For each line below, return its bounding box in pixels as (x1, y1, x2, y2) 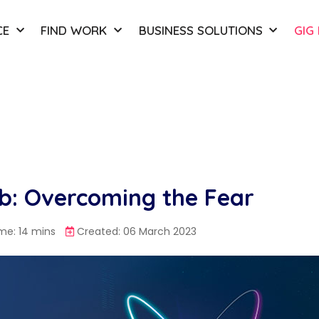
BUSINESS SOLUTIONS (138, 22, 263, 38)
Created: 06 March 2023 (77, 224, 197, 239)
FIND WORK (41, 22, 108, 38)
